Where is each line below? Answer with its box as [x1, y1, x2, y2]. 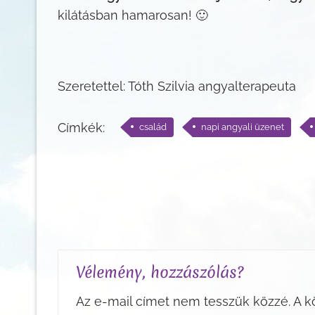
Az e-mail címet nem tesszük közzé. [76, 293, 290, 309]
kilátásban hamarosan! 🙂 [58, 7, 208, 22]
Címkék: [58, 120, 105, 136]
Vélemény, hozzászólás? [76, 262, 249, 283]
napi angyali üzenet [200, 122, 284, 133]
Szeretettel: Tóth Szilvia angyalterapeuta [58, 79, 296, 94]
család [139, 122, 167, 133]
